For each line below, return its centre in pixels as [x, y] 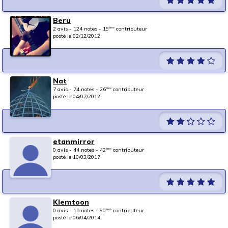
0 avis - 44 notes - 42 [79, 150]
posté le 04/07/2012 [77, 96]
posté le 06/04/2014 [77, 218]
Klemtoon [71, 202]
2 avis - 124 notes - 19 [81, 29]
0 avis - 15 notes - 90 [79, 210]
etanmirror [74, 142]
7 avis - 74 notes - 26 [79, 89]
